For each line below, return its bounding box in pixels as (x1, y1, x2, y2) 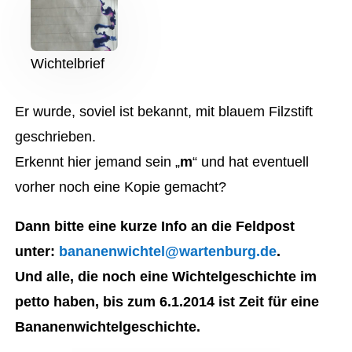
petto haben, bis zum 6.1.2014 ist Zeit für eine (15, 294, 320, 310)
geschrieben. (15, 129, 97, 145)
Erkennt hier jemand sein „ (15, 154, 181, 170)
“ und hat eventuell (192, 154, 310, 170)
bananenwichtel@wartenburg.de (59, 244, 277, 260)
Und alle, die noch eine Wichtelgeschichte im (15, 269, 317, 285)
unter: (15, 244, 60, 260)
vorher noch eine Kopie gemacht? (15, 179, 227, 196)
